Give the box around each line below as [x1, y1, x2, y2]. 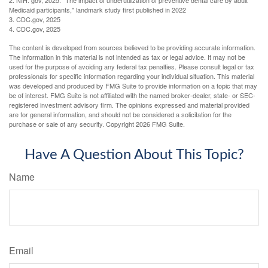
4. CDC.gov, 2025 [9, 24, 60, 34]
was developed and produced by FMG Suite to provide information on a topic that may [9, 81, 257, 91]
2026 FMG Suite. [136, 119, 185, 129]
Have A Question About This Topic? [24, 148, 244, 163]
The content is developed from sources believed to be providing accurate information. [9, 42, 255, 53]
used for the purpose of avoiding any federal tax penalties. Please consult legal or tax [9, 62, 254, 72]
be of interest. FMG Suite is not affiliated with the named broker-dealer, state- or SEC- [9, 90, 255, 100]
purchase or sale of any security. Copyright [9, 119, 136, 129]
